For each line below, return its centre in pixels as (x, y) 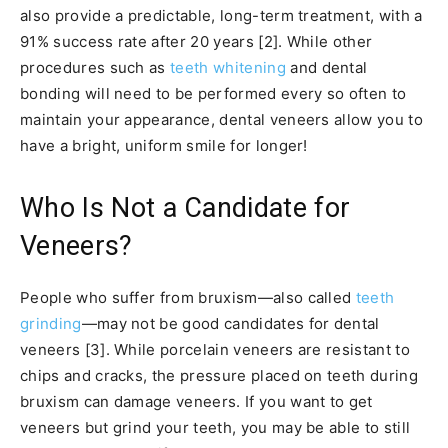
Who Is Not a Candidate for (185, 207)
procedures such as (95, 67)
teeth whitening (228, 67)
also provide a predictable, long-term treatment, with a (221, 15)
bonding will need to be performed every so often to (213, 93)
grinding (51, 323)
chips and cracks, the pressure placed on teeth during (219, 375)
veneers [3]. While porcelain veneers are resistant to (215, 349)
